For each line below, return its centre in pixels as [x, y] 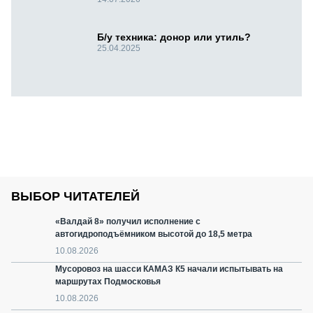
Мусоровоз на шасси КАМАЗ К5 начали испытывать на [169, 269]
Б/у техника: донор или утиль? [174, 37]
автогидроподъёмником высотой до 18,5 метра [154, 234]
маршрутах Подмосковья [108, 282]
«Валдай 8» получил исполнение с [128, 222]
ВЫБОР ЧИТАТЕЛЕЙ [75, 197]
